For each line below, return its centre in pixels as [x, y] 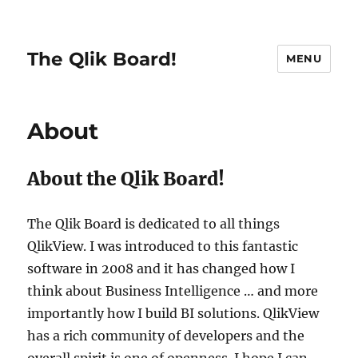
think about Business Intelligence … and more [173, 291]
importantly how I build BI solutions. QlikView [173, 313]
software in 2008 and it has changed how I [161, 268]
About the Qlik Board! [126, 179]
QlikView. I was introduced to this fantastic [163, 246]
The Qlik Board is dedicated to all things [154, 224]
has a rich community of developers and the [166, 336]
